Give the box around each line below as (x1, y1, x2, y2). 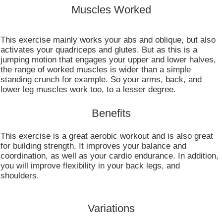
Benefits (91, 107, 131, 119)
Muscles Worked (71, 3, 151, 16)
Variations (87, 202, 135, 215)
